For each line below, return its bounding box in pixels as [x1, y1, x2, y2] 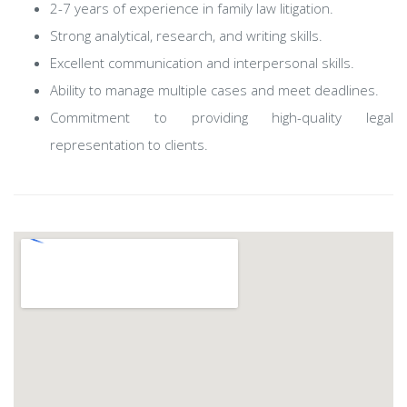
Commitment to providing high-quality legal [50, 108, 393, 126]
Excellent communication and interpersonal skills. [50, 54, 354, 72]
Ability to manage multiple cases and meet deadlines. [50, 81, 379, 99]
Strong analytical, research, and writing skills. [50, 26, 323, 45]
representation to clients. [50, 135, 208, 154]
